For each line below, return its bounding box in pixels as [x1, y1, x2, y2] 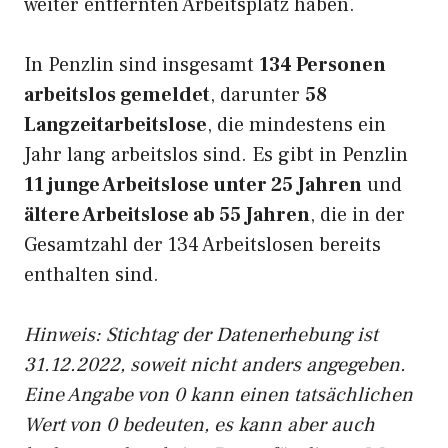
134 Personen [259, 52, 386, 78]
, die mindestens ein [207, 112, 386, 138]
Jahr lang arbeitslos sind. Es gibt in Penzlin [24, 142, 408, 168]
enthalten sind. [24, 262, 159, 288]
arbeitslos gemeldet [24, 82, 210, 108]
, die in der [310, 202, 405, 228]
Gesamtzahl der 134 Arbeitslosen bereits [24, 232, 381, 258]
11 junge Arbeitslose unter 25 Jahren [24, 172, 362, 198]
